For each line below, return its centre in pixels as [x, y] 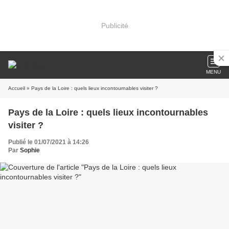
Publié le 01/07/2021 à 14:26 [49, 142]
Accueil [17, 88]
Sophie [30, 150]
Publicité [114, 25]
